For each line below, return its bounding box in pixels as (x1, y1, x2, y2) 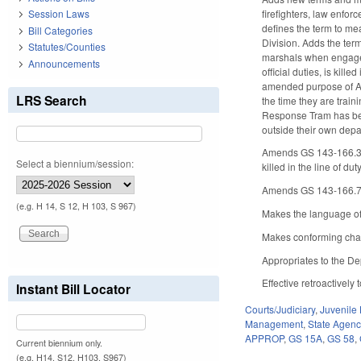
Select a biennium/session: (16, 156, 134, 170)
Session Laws (28, 6, 89, 21)
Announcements (28, 56, 100, 70)
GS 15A (288, 331, 323, 346)
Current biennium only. (16, 336, 102, 349)
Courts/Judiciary (245, 302, 316, 317)
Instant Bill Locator (16, 279, 131, 298)
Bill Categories (28, 23, 93, 37)
